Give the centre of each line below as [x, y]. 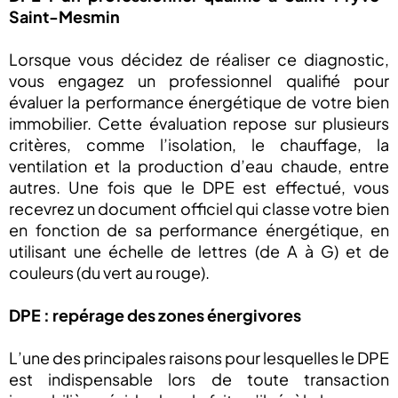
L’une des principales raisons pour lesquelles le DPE [199, 357]
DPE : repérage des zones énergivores [155, 314]
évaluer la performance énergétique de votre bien [199, 101]
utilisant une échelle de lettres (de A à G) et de [199, 251]
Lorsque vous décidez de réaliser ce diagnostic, [199, 59]
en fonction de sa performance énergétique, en [199, 229]
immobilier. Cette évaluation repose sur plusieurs [199, 123]
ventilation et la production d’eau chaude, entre [199, 165]
